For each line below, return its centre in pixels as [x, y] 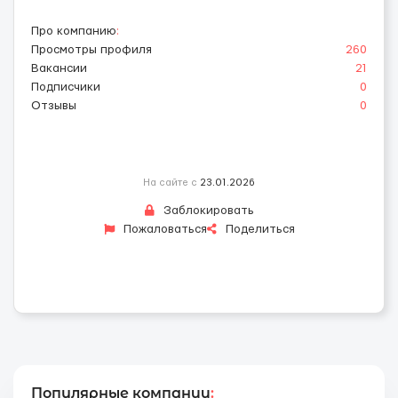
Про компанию [74, 31]
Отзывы [54, 105]
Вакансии [59, 68]
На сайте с [171, 182]
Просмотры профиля [92, 49]
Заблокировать [207, 210]
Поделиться [258, 229]
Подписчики [66, 87]
